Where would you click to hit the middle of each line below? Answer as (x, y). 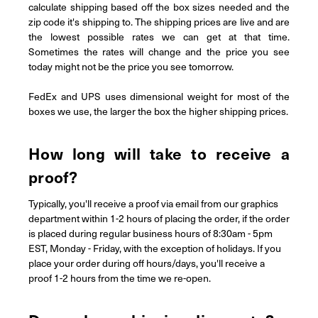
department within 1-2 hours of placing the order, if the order (159, 218)
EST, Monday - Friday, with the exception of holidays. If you (155, 248)
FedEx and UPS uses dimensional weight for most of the (159, 96)
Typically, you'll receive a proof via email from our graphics (153, 203)
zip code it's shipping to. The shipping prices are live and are (159, 21)
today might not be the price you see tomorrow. (131, 66)
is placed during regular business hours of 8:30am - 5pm (150, 233)
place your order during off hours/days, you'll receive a (147, 263)
